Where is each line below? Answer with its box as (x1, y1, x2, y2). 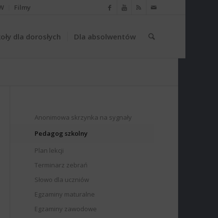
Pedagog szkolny (35, 129, 88, 138)
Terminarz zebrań (35, 161, 88, 169)
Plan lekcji (35, 146, 64, 155)
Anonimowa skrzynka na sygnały (35, 113, 132, 122)
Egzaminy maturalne (35, 190, 95, 199)
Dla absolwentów (73, 32, 136, 41)
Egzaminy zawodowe (35, 204, 97, 213)
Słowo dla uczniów (35, 175, 90, 184)
